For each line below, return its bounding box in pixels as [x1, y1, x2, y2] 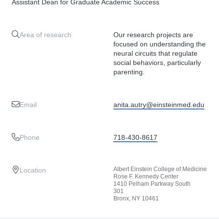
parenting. [113, 68, 145, 76]
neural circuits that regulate [113, 49, 197, 57]
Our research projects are [113, 31, 193, 39]
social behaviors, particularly [113, 59, 201, 66]
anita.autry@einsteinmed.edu [113, 101, 204, 109]
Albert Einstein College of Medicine [113, 166, 207, 173]
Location [20, 166, 46, 174]
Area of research [20, 31, 71, 39]
